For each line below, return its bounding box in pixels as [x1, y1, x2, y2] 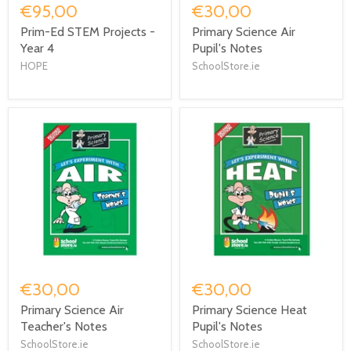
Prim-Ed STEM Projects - [20, 24, 155, 40]
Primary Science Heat [192, 302, 307, 317]
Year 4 [20, 41, 54, 56]
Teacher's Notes [20, 319, 107, 334]
